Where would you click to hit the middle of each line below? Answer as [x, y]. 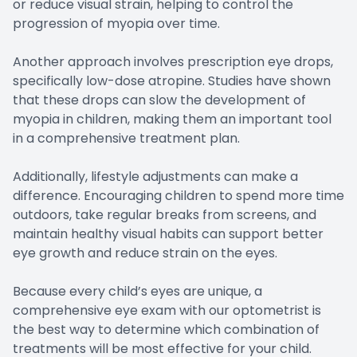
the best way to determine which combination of [166, 330]
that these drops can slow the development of [159, 100]
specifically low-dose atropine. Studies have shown [172, 81]
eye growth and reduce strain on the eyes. [145, 253]
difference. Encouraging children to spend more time [178, 196]
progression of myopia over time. [116, 24]
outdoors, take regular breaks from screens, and [165, 215]
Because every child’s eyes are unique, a [137, 292]
